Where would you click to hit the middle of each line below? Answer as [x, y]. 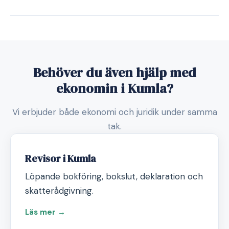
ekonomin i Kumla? [114, 88]
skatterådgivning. [59, 191]
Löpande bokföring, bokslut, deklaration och [114, 176]
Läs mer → [45, 212]
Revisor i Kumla [60, 158]
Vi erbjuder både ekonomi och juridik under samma [114, 112]
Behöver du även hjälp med [114, 73]
